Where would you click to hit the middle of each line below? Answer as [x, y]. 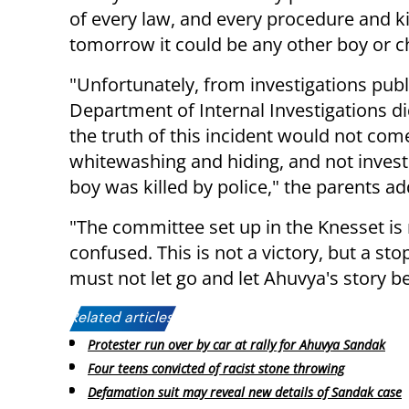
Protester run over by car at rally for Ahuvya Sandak [236, 345]
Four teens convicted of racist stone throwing [216, 369]
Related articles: [123, 319]
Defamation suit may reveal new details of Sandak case [245, 392]
